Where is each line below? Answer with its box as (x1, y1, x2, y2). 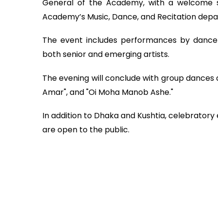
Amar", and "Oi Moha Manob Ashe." (42, 86, 173, 98)
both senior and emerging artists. (42, 49, 169, 60)
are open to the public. (42, 124, 129, 136)
